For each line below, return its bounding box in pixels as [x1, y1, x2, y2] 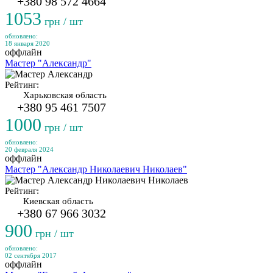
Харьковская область [23, 90, 107, 100]
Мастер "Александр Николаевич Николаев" [5, 164, 187, 174]
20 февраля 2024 [5, 146, 54, 153]
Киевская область [23, 196, 93, 206]
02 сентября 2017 [5, 252, 57, 259]
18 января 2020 [5, 40, 50, 47]
